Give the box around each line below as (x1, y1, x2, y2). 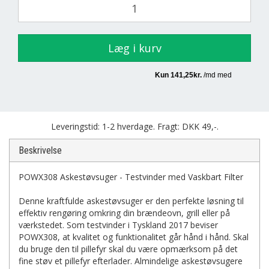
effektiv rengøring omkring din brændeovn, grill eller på (19, 207, 230, 219)
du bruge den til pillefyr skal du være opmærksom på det (19, 243, 238, 255)
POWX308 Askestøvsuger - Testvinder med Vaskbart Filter (19, 171, 243, 183)
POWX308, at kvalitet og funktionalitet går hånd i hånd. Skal (19, 231, 249, 243)
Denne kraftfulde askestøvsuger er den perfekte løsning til (19, 195, 244, 207)
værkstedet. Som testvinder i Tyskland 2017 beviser (19, 219, 218, 231)
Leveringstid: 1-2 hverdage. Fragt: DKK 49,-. (50, 121, 219, 132)
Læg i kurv (107, 41, 162, 55)
